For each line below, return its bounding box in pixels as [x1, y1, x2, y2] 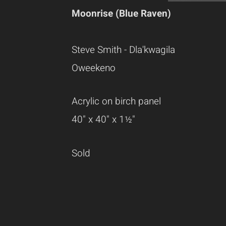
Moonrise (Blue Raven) [72, 7, 171, 21]
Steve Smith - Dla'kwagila [72, 43, 175, 57]
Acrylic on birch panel [72, 94, 161, 109]
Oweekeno [72, 61, 116, 75]
